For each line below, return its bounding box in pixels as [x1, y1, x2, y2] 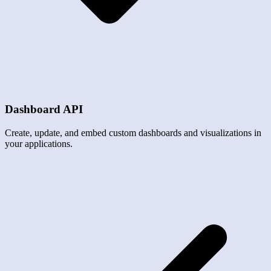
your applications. [5, 138, 73, 149]
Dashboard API [5, 102, 83, 116]
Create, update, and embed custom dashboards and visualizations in [5, 127, 261, 138]
